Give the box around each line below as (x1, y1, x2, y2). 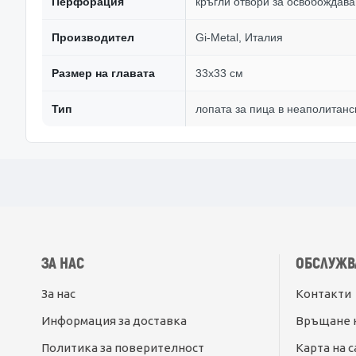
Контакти (296, 287, 351, 300)
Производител (52, 31, 134, 44)
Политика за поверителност (41, 341, 204, 354)
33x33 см (195, 67, 243, 79)
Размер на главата (52, 67, 155, 79)
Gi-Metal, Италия (195, 31, 283, 44)
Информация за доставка (41, 314, 187, 327)
